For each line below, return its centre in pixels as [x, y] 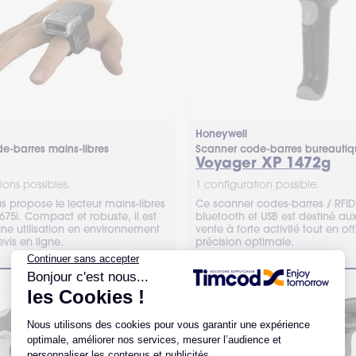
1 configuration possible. [257, 184]
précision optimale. [244, 242]
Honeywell [221, 134]
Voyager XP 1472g [263, 162]
